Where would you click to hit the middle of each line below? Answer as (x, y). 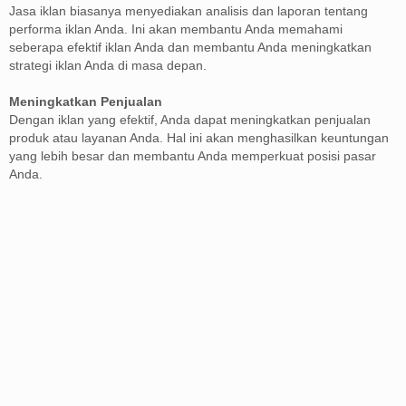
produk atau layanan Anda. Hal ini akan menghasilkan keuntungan (199, 137)
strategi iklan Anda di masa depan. (108, 65)
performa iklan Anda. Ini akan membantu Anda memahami (176, 29)
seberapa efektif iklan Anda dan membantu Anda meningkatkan (190, 47)
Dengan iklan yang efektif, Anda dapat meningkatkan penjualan (190, 119)
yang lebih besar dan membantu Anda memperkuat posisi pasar (193, 155)
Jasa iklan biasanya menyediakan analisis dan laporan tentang (188, 10)
